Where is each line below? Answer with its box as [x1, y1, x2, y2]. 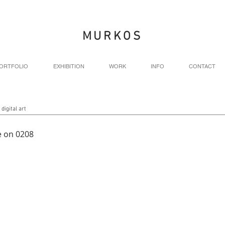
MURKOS [82, 30, 143, 44]
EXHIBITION [53, 63, 84, 70]
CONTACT [188, 63, 215, 70]
